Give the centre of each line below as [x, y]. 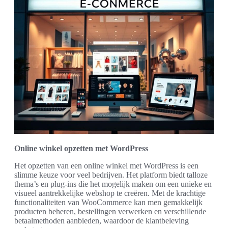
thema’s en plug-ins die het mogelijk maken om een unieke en [113, 184]
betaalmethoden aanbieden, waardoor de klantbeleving [102, 220]
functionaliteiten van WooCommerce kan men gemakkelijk [108, 202]
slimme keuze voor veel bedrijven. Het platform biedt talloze [111, 175]
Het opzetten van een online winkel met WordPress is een [106, 165]
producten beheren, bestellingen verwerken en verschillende [110, 211]
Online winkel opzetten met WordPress [81, 148]
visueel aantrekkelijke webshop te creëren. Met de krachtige [110, 193]
